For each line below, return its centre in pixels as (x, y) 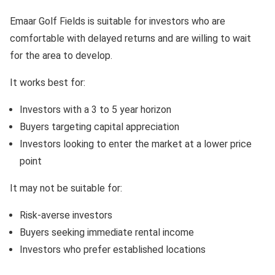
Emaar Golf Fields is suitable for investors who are (118, 21)
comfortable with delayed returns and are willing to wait (130, 38)
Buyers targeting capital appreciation (99, 126)
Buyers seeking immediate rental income (107, 232)
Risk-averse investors (66, 215)
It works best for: (48, 82)
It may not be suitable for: (66, 188)
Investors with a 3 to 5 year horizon (95, 109)
